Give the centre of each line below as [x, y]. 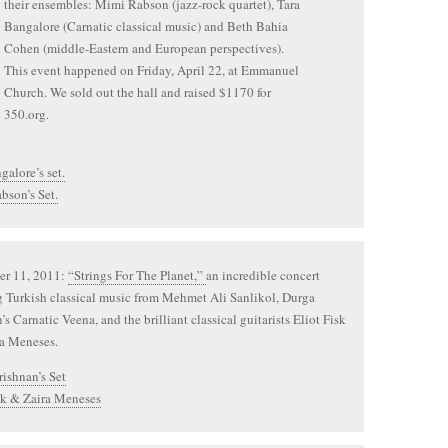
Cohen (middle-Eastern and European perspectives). [144, 48]
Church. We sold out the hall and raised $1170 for [137, 92]
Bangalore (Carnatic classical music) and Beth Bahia [146, 26]
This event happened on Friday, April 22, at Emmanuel [151, 70]
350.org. [26, 114]
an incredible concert [263, 275]
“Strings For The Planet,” [137, 275]
